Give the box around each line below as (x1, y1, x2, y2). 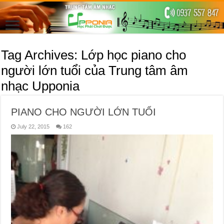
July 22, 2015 (17, 123, 50, 129)
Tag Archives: (1, 47, 81, 62)
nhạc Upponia (1, 78, 80, 93)
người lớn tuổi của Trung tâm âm (1, 62, 188, 78)
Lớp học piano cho (81, 47, 186, 62)
